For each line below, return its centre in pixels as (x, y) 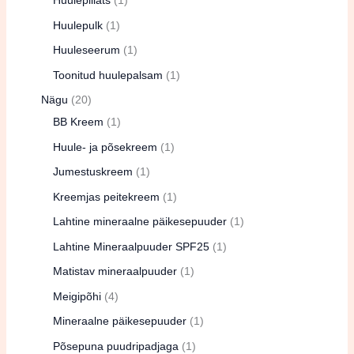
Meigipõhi (77, 296)
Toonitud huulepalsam (107, 75)
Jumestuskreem (92, 172)
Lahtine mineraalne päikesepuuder (139, 222)
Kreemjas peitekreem (106, 196)
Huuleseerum (86, 50)
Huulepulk (77, 25)
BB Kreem (78, 122)
